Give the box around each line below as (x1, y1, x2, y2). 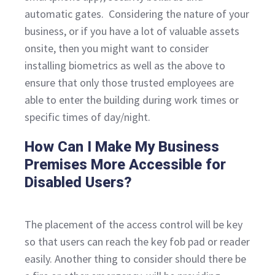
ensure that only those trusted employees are (25, 76, 234, 90)
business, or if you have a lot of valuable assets (25, 24, 239, 39)
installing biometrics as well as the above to (25, 58, 225, 73)
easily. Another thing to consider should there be (25, 252, 246, 266)
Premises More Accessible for (25, 156, 226, 174)
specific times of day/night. (25, 110, 153, 125)
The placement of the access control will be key (25, 217, 242, 232)
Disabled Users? (25, 174, 132, 192)
